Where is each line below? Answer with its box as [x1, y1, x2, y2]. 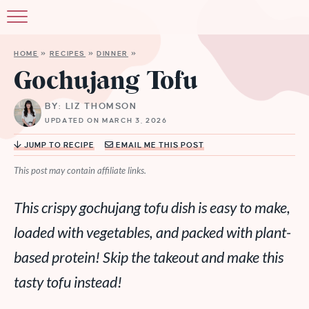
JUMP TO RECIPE [22, 141, 94, 149]
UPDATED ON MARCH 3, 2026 [45, 117, 168, 124]
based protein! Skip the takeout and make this [14, 248, 283, 266]
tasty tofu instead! [14, 273, 122, 291]
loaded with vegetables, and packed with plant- [14, 223, 291, 241]
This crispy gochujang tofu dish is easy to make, [14, 199, 290, 217]
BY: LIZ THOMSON [45, 101, 137, 111]
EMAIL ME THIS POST [114, 141, 204, 149]
